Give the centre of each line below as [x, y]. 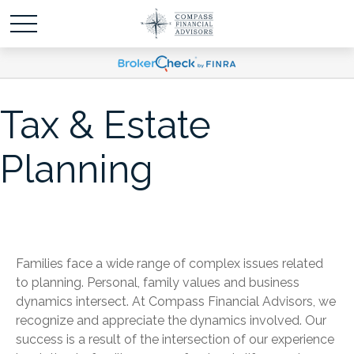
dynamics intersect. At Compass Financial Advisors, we [176, 301]
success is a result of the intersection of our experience [175, 339]
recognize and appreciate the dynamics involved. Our [171, 320]
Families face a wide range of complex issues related [169, 264]
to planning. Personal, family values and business [158, 282]
